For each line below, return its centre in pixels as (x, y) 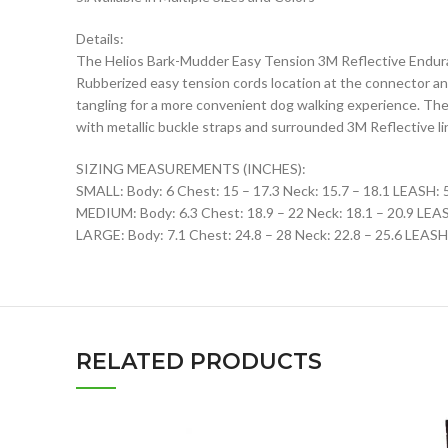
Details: (100, 38)
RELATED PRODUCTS (199, 361)
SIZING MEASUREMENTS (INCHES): (191, 168)
